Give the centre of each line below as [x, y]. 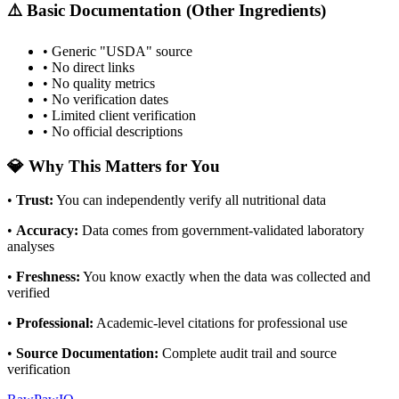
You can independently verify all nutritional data [191, 200]
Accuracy [45, 231]
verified [28, 293]
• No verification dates [106, 99]
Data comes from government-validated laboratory [223, 231]
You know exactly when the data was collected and [227, 277]
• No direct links [89, 67]
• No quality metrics [99, 83]
